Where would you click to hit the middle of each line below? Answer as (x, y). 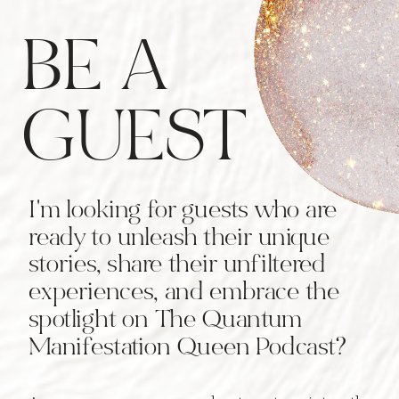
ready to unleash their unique (179, 239)
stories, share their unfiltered (177, 267)
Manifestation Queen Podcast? (187, 349)
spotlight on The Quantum (165, 322)
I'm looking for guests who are (183, 212)
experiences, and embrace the (184, 294)
